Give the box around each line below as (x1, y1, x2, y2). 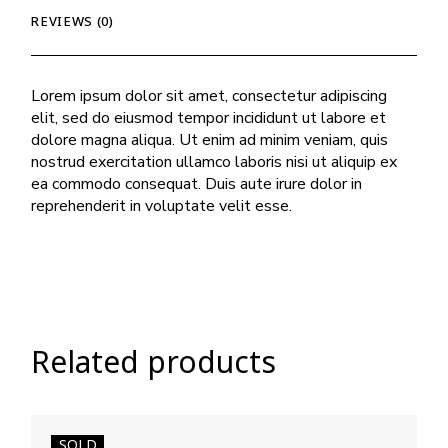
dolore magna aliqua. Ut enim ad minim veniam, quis (31, 128, 389, 151)
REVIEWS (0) (31, 11, 114, 30)
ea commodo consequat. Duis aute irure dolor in (31, 172, 363, 195)
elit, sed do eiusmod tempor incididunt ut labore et (31, 106, 387, 129)
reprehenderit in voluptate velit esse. (31, 194, 293, 217)
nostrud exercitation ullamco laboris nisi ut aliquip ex (31, 150, 398, 173)
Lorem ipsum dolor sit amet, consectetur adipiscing (31, 84, 388, 107)
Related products (31, 340, 277, 382)
